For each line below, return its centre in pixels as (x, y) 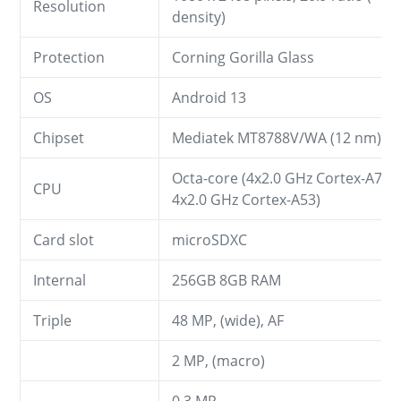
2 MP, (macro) (218, 360)
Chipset (59, 137)
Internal (60, 280)
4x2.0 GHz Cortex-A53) (246, 199)
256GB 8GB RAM (226, 280)
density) (199, 17)
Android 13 (209, 97)
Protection (69, 57)
